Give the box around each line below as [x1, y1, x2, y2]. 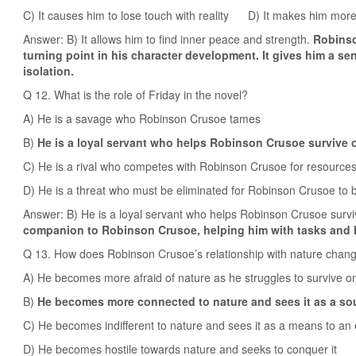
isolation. [23, 63, 74, 79]
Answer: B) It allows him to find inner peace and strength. [23, 31, 313, 47]
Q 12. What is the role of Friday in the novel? [23, 87, 248, 103]
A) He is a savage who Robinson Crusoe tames [23, 110, 261, 126]
